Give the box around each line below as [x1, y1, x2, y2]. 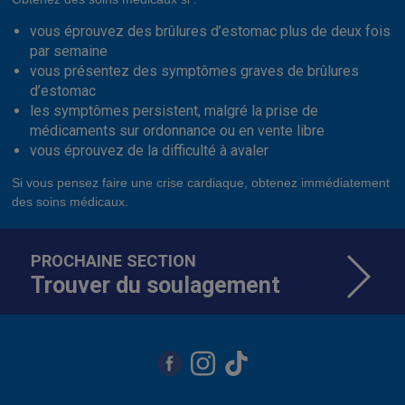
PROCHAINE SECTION [30, 251, 196, 271]
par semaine [30, 42, 108, 61]
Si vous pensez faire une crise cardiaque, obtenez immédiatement [12, 175, 391, 191]
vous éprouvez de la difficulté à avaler [30, 142, 269, 160]
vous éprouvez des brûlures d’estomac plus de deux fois [30, 23, 391, 41]
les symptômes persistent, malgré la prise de [30, 102, 319, 120]
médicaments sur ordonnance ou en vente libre [30, 122, 325, 140]
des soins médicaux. [12, 194, 129, 210]
